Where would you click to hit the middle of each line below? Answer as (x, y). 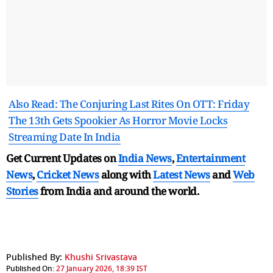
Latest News (182, 174)
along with (126, 174)
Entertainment (210, 158)
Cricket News (68, 174)
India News (145, 158)
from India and (76, 191)
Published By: (34, 257)
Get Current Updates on (62, 158)
